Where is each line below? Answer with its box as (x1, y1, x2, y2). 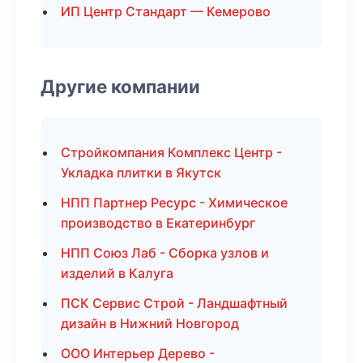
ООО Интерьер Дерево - (61, 345, 215, 361)
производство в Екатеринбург (61, 215, 255, 231)
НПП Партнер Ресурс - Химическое (61, 194, 288, 211)
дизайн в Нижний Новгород (61, 315, 239, 331)
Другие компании (41, 75, 200, 97)
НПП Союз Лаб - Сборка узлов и (61, 245, 269, 261)
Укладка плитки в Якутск (61, 164, 221, 181)
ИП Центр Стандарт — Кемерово (61, 3, 271, 19)
